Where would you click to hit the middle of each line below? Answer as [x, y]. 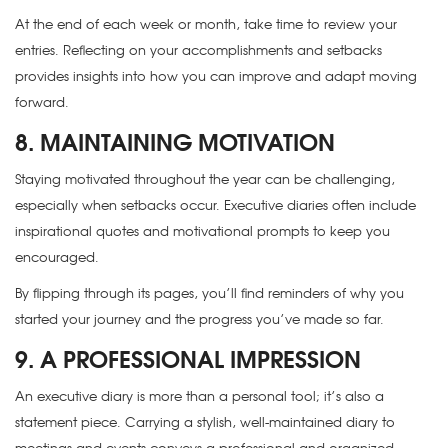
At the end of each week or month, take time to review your [206, 24]
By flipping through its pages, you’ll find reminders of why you [209, 293]
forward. [42, 102]
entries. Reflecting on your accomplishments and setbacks [198, 50]
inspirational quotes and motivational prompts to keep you [202, 231]
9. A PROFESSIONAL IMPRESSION [188, 358]
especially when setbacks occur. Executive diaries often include [215, 205]
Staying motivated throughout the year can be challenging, [205, 179]
